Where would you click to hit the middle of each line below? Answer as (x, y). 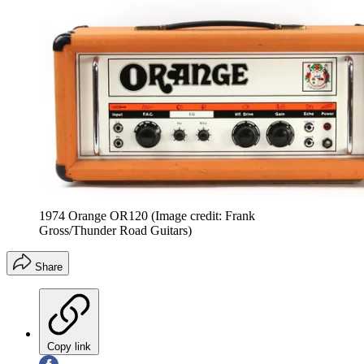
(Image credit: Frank (203, 215)
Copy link (69, 346)
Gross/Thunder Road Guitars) (115, 230)
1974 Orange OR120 (93, 215)
